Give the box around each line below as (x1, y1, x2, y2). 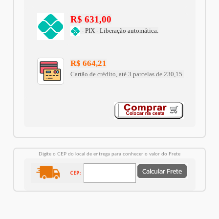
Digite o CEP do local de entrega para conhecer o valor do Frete (39, 152, 180, 157)
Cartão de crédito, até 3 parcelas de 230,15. (70, 70, 184, 78)
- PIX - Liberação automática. (80, 27, 158, 35)
